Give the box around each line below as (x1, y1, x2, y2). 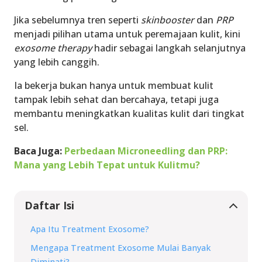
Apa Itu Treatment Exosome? (30, 223, 149, 235)
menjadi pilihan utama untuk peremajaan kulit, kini (14, 27, 240, 41)
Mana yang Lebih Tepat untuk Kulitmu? (14, 158, 200, 172)
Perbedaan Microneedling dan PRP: (64, 144, 227, 158)
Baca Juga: (14, 144, 64, 158)
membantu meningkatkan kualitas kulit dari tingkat (14, 107, 244, 120)
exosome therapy (14, 42, 92, 55)
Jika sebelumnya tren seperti (14, 13, 141, 27)
